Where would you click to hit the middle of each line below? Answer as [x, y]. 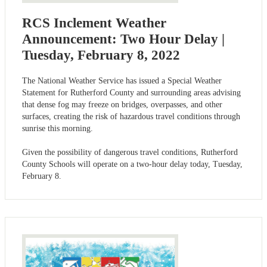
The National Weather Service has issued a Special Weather [122, 80]
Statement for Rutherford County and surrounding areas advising [131, 92]
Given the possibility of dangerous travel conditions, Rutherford [130, 152]
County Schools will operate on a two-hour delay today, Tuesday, [132, 164]
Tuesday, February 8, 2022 [101, 55]
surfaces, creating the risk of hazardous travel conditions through [131, 116]
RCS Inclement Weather [94, 23]
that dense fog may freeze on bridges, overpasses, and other [122, 104]
